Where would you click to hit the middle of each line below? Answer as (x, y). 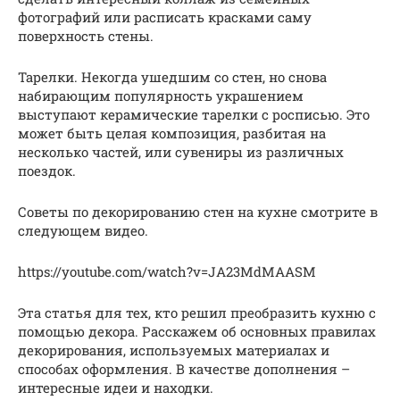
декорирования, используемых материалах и (174, 350)
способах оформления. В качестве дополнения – (184, 368)
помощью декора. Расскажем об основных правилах (197, 331)
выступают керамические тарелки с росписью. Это (194, 114)
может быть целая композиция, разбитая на (172, 133)
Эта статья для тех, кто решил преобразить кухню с (197, 312)
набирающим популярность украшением (161, 95)
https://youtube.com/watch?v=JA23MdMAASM (167, 271)
